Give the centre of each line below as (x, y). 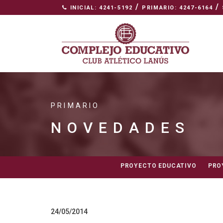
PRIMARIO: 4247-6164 (177, 8)
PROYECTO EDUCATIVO (158, 166)
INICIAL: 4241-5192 (100, 8)
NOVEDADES (120, 128)
